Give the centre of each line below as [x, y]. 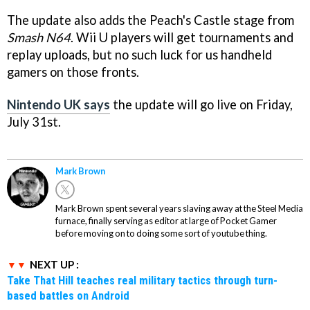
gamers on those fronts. [73, 72]
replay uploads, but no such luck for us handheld [139, 54]
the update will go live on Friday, [201, 104]
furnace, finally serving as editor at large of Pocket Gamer [166, 221]
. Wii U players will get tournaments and [182, 37]
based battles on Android [68, 296]
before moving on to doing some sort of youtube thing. [161, 234]
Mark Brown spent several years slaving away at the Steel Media [179, 209]
